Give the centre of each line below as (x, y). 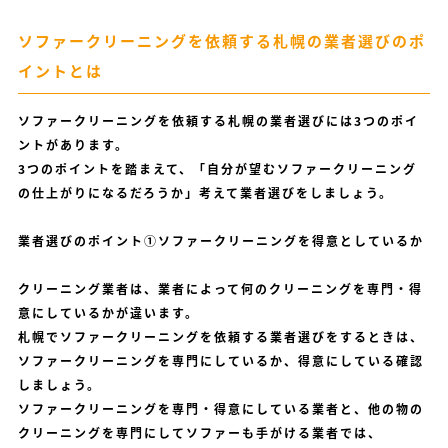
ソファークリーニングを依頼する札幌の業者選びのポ (221, 40)
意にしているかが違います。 (108, 313)
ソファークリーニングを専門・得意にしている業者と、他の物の (220, 409)
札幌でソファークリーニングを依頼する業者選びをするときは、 (220, 337)
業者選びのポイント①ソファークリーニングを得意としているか (220, 241)
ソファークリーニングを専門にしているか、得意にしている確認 (220, 361)
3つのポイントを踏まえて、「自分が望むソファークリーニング (217, 169)
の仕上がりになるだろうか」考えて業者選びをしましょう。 (205, 193)
